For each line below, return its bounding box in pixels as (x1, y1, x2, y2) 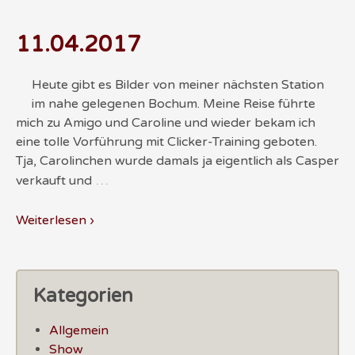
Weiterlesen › (16, 212, 94, 228)
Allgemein (49, 322, 109, 338)
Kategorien (33, 284, 133, 307)
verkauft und (16, 173, 92, 189)
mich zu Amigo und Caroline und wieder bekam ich (16, 115, 315, 132)
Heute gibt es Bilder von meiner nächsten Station (32, 77, 324, 94)
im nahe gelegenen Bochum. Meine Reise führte (32, 96, 315, 113)
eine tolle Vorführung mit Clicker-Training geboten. (16, 134, 317, 151)
